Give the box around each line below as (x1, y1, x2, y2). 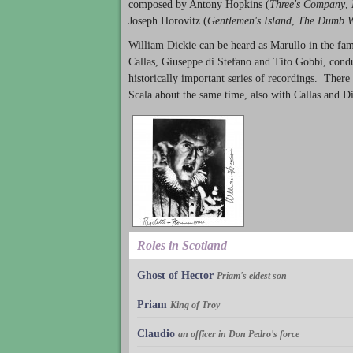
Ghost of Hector (137, 269, 214, 281)
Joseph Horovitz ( (128, 15, 207, 28)
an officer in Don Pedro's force (178, 328, 299, 340)
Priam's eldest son (217, 269, 287, 281)
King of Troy (170, 299, 220, 310)
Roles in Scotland (137, 238, 227, 252)
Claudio (137, 327, 175, 340)
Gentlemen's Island (207, 15, 292, 28)
